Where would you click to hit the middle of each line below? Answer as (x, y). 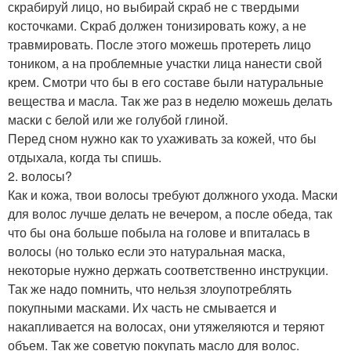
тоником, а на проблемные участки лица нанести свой (165, 63)
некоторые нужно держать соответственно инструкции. (168, 270)
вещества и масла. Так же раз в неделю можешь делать (170, 101)
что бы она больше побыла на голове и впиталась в (159, 232)
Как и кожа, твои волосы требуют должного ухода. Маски (173, 195)
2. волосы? (40, 176)
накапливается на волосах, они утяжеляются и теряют (166, 326)
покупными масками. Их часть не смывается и (142, 308)
